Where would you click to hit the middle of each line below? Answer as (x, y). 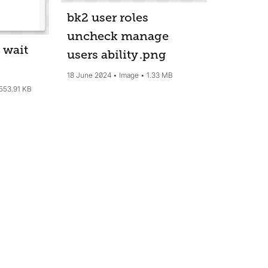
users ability (104, 54)
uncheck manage (118, 36)
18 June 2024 (89, 75)
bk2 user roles (107, 17)
